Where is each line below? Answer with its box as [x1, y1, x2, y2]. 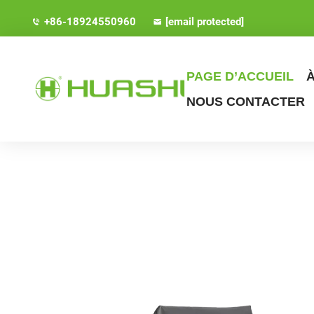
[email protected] [165, 15, 244, 28]
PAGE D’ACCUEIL [186, 69, 294, 83]
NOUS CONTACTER [186, 95, 305, 109]
